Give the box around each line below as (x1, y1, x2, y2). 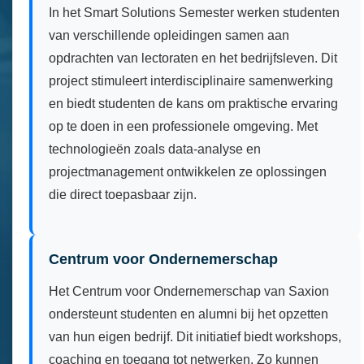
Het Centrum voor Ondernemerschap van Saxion (49, 284, 329, 298)
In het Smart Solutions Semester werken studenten (49, 5, 340, 19)
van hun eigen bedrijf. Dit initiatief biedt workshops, (49, 329, 341, 344)
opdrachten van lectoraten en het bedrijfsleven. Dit (49, 50, 337, 65)
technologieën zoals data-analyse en (49, 141, 261, 156)
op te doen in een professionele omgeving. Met (49, 119, 318, 133)
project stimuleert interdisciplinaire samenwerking (49, 73, 333, 88)
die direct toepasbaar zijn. (49, 187, 197, 201)
